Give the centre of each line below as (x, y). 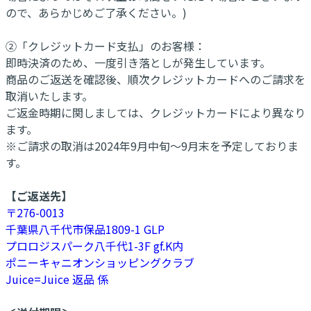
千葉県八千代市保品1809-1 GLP (85, 229)
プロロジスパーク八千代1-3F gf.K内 (94, 245)
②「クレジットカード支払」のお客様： (106, 45)
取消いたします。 (49, 95)
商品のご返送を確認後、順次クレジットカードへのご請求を (155, 79)
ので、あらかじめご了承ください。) (96, 12)
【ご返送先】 (39, 195)
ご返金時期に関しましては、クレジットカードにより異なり (155, 112)
